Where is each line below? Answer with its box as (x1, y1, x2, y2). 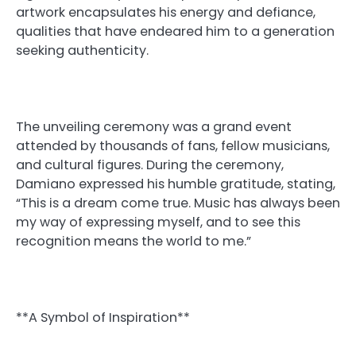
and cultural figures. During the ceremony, (16, 156, 284, 175)
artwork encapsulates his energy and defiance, (16, 2, 315, 21)
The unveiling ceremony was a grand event (16, 118, 292, 137)
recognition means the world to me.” (16, 232, 251, 251)
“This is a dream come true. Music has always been (16, 194, 340, 213)
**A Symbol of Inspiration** (16, 308, 190, 327)
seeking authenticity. (16, 41, 149, 60)
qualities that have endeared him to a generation (16, 21, 335, 41)
